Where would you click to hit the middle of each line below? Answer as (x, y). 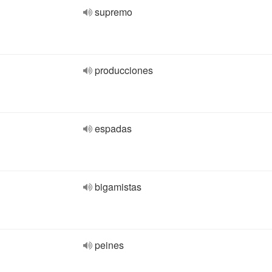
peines (109, 245)
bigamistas (118, 187)
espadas (113, 128)
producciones (124, 70)
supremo (114, 12)
